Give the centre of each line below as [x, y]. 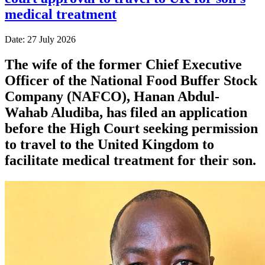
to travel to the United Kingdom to [109, 144]
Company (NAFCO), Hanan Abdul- [112, 96]
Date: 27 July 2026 [40, 39]
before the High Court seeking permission [131, 128]
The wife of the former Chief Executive [123, 64]
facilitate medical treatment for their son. [130, 160]
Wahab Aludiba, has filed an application [126, 112]
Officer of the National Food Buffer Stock [131, 80]
